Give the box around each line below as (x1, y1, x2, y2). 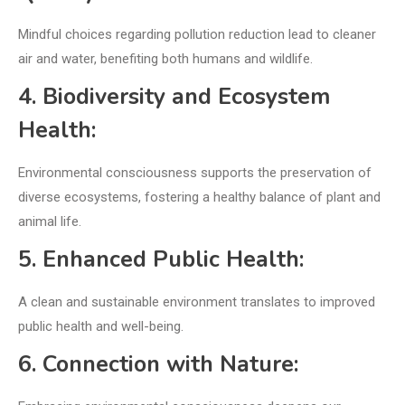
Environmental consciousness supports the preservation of (18, 165, 372, 182)
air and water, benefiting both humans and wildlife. (18, 51, 313, 68)
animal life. (18, 213, 81, 231)
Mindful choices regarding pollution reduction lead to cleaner (18, 26, 376, 43)
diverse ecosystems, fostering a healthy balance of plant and (18, 189, 381, 206)
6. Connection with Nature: (18, 349, 298, 381)
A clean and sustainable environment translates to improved (18, 294, 375, 311)
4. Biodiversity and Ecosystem (18, 81, 330, 113)
